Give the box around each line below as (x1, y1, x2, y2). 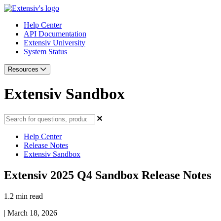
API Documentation (24, 30, 86, 38)
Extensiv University (24, 38, 85, 47)
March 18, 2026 (7, 208, 57, 217)
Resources (8, 66, 40, 73)
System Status (24, 47, 67, 56)
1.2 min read (4, 191, 43, 200)
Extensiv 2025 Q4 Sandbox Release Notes (4, 168, 211, 182)
